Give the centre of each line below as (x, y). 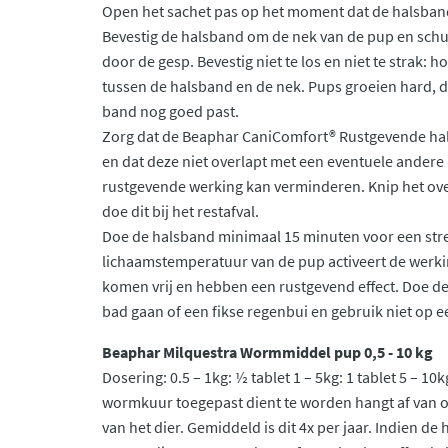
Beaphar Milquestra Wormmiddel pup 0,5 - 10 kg (269, 352)
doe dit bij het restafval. (180, 211)
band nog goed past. (173, 111)
